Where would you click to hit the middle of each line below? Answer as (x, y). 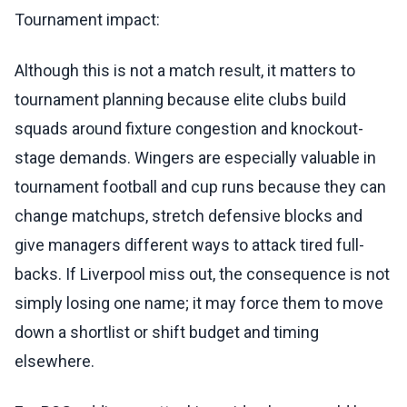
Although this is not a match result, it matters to (185, 71)
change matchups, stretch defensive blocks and (189, 216)
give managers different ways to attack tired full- (189, 245)
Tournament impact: (87, 20)
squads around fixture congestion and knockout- (189, 129)
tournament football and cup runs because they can (200, 187)
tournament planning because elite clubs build (180, 100)
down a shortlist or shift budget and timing (167, 333)
